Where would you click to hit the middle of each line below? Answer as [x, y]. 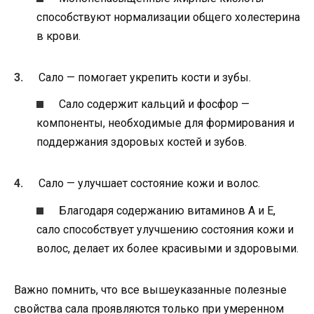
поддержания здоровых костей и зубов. [142, 142]
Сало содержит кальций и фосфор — [155, 104]
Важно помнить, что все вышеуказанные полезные [150, 289]
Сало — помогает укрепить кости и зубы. [145, 78]
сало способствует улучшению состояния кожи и [165, 229]
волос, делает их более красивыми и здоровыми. [168, 248]
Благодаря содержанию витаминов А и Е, [168, 210]
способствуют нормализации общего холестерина [168, 18]
